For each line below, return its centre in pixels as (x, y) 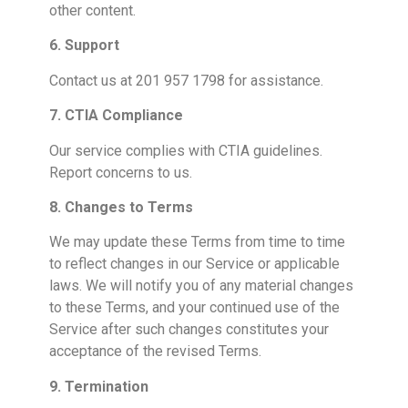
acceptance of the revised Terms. (155, 352)
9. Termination (99, 386)
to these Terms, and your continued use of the (194, 308)
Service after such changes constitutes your (189, 330)
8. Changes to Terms (121, 208)
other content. (92, 11)
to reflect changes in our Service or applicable (194, 264)
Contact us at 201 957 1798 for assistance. (186, 80)
